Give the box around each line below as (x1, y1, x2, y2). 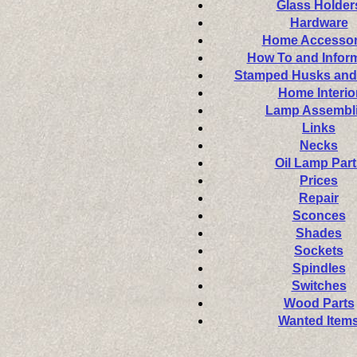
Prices (300, 174, 338, 187)
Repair (299, 191, 339, 205)
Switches (291, 279, 347, 292)
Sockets (294, 244, 343, 257)
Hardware (289, 16, 348, 29)
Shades (296, 226, 342, 240)
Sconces (292, 209, 346, 222)
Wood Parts (283, 296, 355, 310)
